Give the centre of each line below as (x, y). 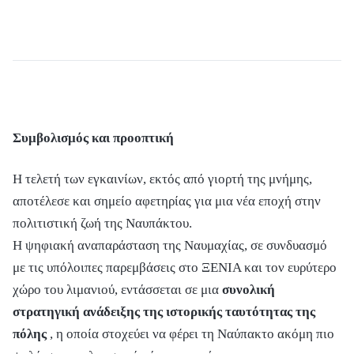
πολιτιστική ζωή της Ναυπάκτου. (102, 223)
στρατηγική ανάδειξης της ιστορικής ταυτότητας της (164, 311)
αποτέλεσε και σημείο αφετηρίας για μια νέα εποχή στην (167, 201)
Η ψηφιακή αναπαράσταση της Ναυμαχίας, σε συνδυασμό (170, 245)
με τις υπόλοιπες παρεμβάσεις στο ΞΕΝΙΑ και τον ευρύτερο (175, 267)
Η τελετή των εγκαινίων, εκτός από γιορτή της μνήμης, (162, 179)
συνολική (249, 289)
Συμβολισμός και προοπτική (93, 137)
